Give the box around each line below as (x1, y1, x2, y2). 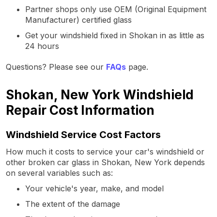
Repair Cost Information (6, 102, 155, 118)
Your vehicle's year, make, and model (25, 183, 164, 193)
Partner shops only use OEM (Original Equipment (25, 4, 206, 14)
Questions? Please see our (6, 62, 106, 72)
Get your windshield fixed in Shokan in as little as (25, 30, 204, 40)
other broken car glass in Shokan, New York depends (6, 157, 205, 167)
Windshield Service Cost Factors (6, 128, 161, 140)
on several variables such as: (6, 168, 113, 178)
